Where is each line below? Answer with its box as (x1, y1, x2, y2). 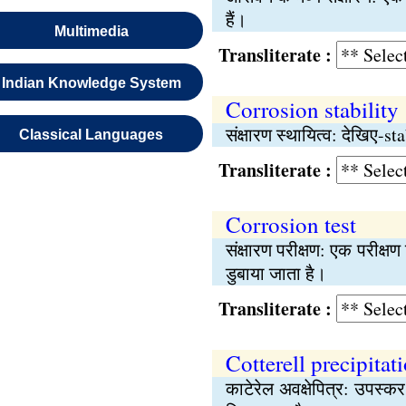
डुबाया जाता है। (225, 261, 326, 285)
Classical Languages (19, 127, 164, 142)
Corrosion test (225, 209, 356, 239)
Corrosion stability (225, 94, 399, 124)
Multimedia (53, 24, 129, 39)
